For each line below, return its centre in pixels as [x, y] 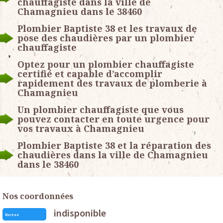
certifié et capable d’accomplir [90, 74]
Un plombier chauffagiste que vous [101, 110]
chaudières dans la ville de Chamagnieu [113, 155]
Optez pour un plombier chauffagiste [106, 64]
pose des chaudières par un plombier [106, 38]
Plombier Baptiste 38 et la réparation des [114, 146]
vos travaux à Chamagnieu [81, 129]
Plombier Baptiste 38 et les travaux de [107, 29]
